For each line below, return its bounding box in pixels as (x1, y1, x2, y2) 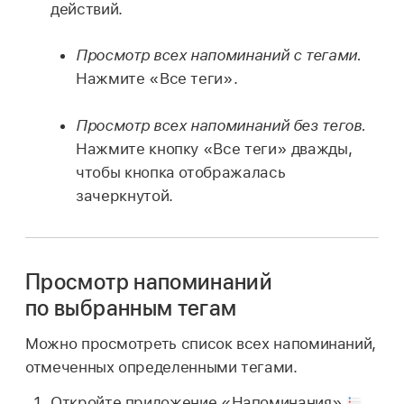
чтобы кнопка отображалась (76, 162, 286, 181)
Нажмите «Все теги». (76, 69, 238, 88)
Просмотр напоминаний (25, 268, 273, 295)
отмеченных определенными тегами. (25, 358, 298, 377)
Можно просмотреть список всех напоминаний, (25, 335, 377, 353)
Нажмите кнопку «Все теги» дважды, (76, 139, 353, 158)
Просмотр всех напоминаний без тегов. (76, 115, 366, 134)
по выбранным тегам (25, 294, 237, 321)
